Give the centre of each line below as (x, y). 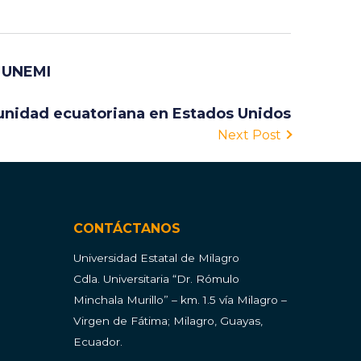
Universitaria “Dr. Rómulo (171, 279)
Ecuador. (98, 342)
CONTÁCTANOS (127, 229)
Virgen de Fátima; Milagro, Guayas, (168, 321)
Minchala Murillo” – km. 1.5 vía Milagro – (180, 300)
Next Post (249, 135)
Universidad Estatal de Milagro (156, 258)
